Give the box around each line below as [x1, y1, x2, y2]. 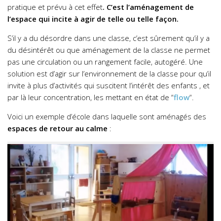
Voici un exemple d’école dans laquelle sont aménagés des [7, 111, 206, 121]
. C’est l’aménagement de [103, 1, 194, 12]
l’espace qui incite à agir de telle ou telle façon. [7, 13, 179, 24]
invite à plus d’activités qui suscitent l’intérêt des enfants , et [7, 80, 210, 90]
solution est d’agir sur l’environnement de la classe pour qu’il [7, 68, 211, 78]
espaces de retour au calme [7, 123, 108, 133]
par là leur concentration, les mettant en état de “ [7, 92, 174, 102]
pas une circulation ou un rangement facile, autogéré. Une [7, 56, 203, 67]
